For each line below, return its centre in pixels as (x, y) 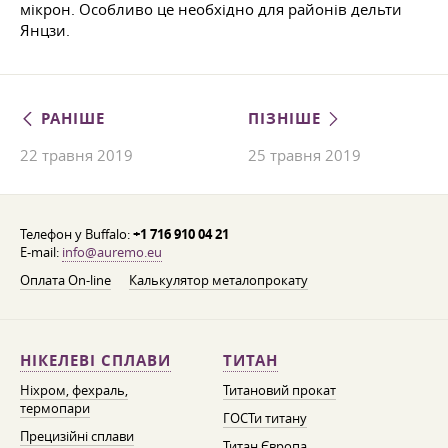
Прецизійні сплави (77, 436)
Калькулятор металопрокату (218, 280)
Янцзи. (45, 30)
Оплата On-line (65, 280)
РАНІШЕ (70, 118)
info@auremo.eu (112, 252)
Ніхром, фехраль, (74, 390)
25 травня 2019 (305, 155)
